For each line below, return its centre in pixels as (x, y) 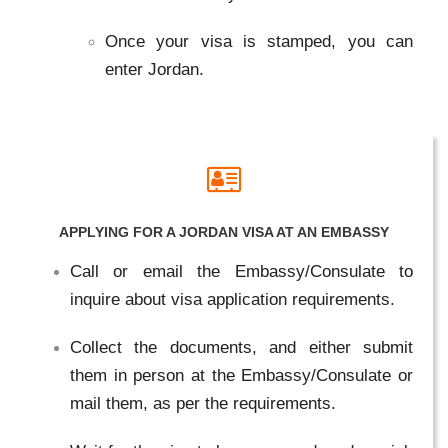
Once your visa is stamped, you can (259, 41)
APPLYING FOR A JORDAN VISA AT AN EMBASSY (224, 231)
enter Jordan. (154, 69)
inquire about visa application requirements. (232, 299)
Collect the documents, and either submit (241, 347)
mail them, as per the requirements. (203, 403)
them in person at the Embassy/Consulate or (241, 375)
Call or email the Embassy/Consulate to (241, 271)
